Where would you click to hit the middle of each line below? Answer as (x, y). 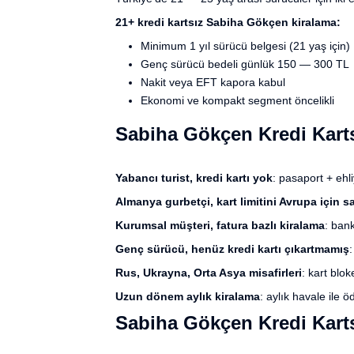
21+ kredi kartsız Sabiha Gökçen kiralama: (228, 22)
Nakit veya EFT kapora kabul (213, 82)
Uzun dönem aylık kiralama (188, 297)
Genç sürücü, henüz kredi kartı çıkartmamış (232, 249)
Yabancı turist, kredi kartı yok (194, 178)
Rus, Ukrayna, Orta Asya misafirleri (209, 273)
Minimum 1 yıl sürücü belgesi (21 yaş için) (245, 45)
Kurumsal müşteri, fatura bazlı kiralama (220, 226)
